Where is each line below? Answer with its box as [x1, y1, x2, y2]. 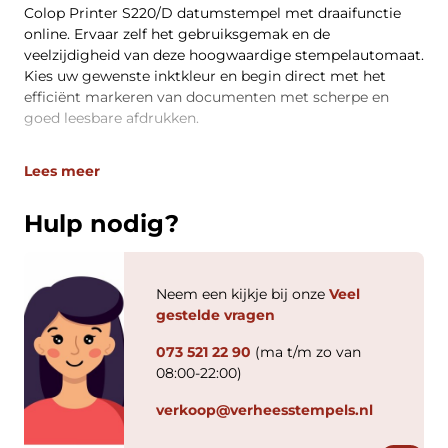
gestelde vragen [156, 305, 275, 324]
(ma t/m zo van [251, 342, 361, 361]
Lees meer [24, 161, 100, 180]
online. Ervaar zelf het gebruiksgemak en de [24, 24, 330, 43]
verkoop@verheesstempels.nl [156, 400, 373, 419]
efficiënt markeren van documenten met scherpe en [24, 87, 389, 106]
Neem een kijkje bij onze [156, 284, 329, 303]
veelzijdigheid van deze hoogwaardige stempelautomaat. [24, 45, 424, 64]
